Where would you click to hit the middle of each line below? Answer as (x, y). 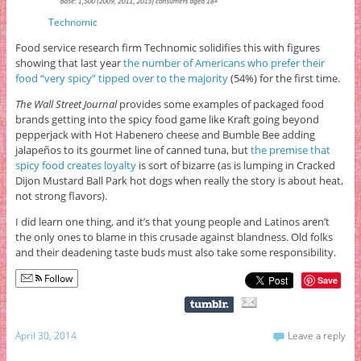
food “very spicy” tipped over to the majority (121, 78)
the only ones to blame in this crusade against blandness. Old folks (174, 237)
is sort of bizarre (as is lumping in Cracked (237, 165)
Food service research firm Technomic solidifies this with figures (167, 47)
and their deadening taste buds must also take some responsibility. (175, 252)
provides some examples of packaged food (220, 104)
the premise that (290, 149)
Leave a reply (317, 336)
